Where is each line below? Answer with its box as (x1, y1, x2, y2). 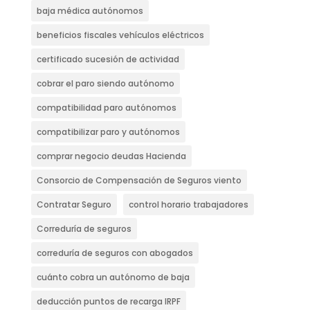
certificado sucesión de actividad (36, 53, 179, 66)
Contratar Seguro (36, 199, 111, 211)
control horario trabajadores (128, 199, 248, 211)
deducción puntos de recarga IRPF (36, 295, 181, 308)
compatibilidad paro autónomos (36, 102, 176, 114)
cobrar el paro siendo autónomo (36, 77, 174, 90)
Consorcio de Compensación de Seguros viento (36, 174, 241, 187)
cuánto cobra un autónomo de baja (36, 271, 190, 284)
